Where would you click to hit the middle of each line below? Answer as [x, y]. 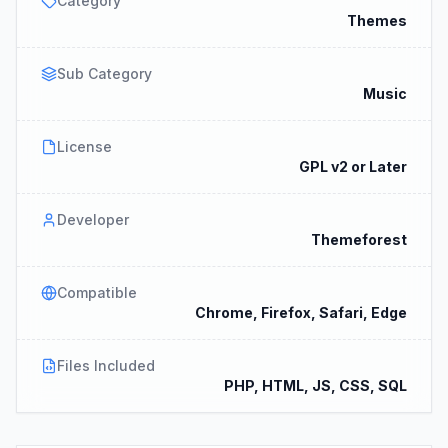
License [84, 146]
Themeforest [359, 239]
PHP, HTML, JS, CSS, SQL [315, 385]
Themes [377, 20]
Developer [93, 219]
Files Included [106, 365]
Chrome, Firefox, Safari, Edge [301, 312]
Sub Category [104, 73]
